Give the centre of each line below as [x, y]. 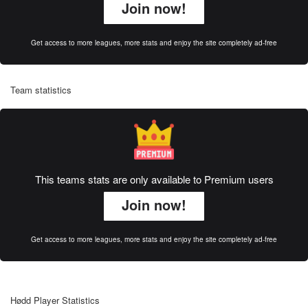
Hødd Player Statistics [55, 300]
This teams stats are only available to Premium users [154, 179]
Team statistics [41, 90]
